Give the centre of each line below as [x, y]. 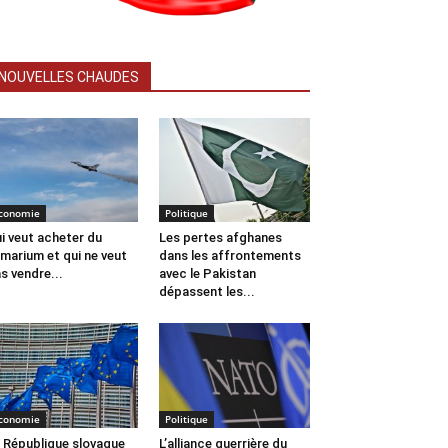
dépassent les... [206, 292]
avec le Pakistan [207, 274]
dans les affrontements [229, 256]
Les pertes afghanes [220, 238]
